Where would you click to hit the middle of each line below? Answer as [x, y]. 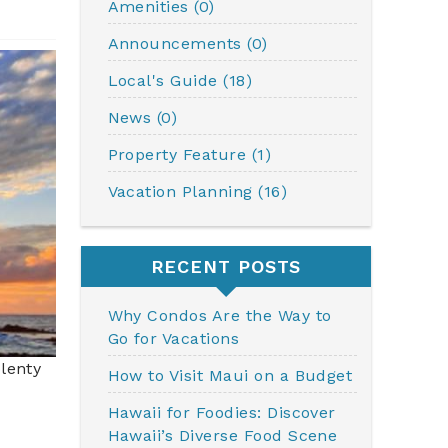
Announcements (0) [187, 44]
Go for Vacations [173, 339]
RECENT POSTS [226, 267]
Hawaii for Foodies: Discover [221, 413]
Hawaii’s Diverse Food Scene [222, 436]
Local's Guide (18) [180, 81]
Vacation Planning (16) [197, 192]
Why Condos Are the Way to [219, 316]
